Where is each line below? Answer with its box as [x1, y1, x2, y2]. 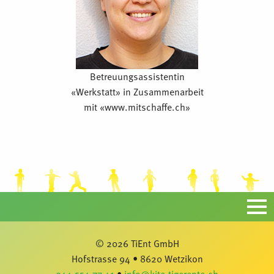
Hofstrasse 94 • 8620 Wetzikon [71, 251, 203, 267]
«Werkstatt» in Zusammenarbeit [70, 84, 204, 100]
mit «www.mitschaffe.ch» [84, 100, 190, 115]
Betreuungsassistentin [89, 69, 185, 84]
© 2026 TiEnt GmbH [95, 236, 179, 251]
